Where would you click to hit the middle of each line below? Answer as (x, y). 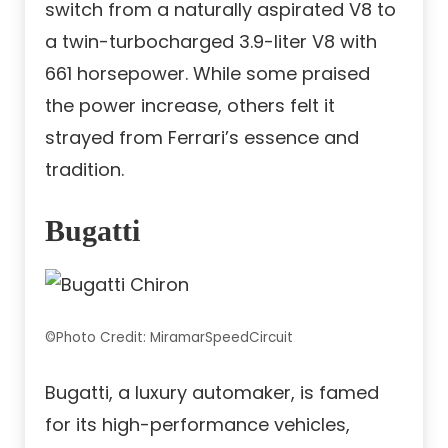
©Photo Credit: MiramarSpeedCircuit (169, 338)
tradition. (84, 170)
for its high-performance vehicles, (197, 425)
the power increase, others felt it (190, 106)
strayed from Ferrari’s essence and (202, 138)
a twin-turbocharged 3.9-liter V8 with (211, 42)
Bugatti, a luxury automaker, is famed (212, 393)
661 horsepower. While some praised (207, 74)
